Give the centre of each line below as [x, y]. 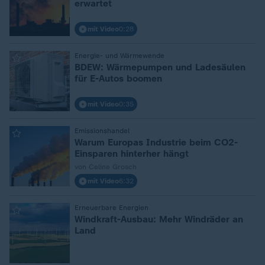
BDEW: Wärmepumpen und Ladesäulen [160, 67]
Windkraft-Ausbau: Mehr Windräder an [159, 219]
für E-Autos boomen [118, 78]
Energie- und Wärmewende [119, 56]
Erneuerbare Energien [112, 208]
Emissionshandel [102, 131]
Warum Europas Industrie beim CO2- [156, 142]
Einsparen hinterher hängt [132, 153]
